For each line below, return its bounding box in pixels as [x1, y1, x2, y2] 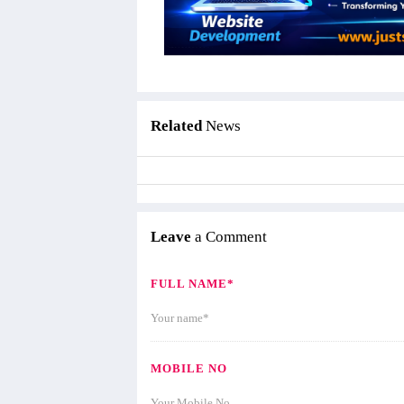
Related [151, 116, 206, 134]
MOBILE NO [151, 361, 227, 375]
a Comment [191, 227, 267, 245]
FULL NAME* [151, 276, 234, 290]
